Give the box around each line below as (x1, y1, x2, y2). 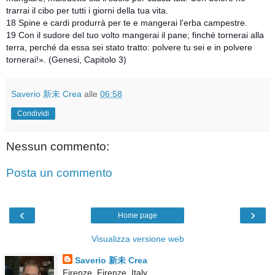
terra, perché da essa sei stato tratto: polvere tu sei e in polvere (6, 42, 252, 52)
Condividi (17, 109, 49, 118)
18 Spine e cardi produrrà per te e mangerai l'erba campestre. (6, 17, 247, 28)
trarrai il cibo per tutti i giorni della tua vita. (6, 5, 168, 15)
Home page (118, 211, 157, 220)
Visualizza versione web (91, 233, 184, 244)
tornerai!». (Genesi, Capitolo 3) (6, 54, 126, 64)
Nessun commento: (6, 139, 109, 153)
